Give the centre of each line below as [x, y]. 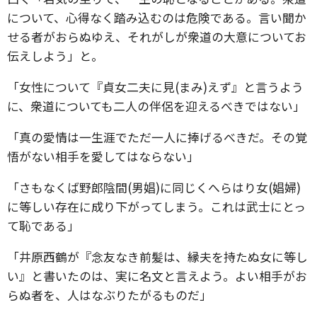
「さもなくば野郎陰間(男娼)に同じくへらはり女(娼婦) [154, 187]
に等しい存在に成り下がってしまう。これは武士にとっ [156, 206]
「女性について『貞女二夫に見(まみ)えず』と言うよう [155, 87]
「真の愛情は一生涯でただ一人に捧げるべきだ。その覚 [157, 137]
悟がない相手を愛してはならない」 [103, 156]
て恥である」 [43, 225]
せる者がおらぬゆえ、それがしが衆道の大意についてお [157, 36]
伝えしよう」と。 [55, 56]
